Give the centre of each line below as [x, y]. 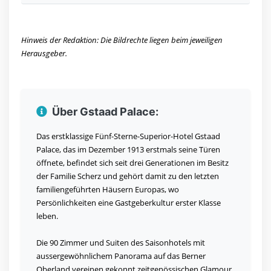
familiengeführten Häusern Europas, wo [108, 190]
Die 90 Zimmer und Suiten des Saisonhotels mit [121, 243]
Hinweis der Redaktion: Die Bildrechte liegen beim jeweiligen [122, 40]
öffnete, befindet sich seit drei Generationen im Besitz [132, 163]
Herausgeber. [44, 54]
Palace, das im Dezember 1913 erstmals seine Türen [128, 150]
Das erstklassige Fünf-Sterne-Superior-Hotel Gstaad [128, 136]
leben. [47, 216]
